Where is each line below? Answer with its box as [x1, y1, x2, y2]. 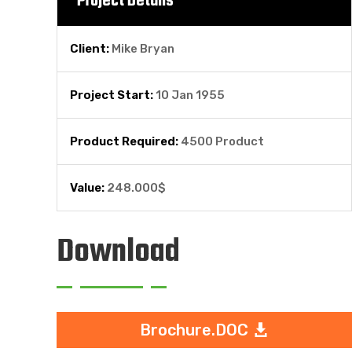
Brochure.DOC [139, 321, 248, 340]
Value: [70, 181, 107, 196]
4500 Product [181, 134, 264, 149]
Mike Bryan [112, 42, 174, 57]
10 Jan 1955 [156, 88, 225, 103]
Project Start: [70, 88, 156, 103]
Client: [70, 42, 112, 57]
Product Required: [70, 134, 181, 149]
